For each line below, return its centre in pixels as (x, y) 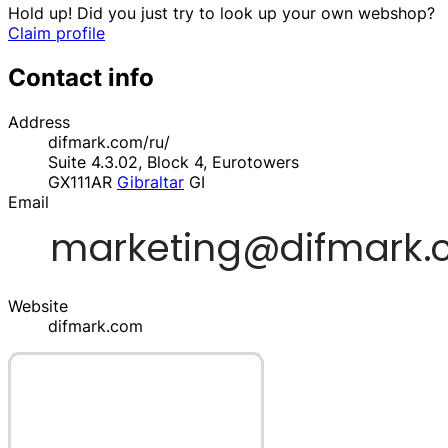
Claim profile (56, 33)
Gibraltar (150, 182)
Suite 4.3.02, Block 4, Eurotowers (173, 162)
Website (38, 306)
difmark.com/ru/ (109, 142)
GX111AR (82, 182)
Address (39, 122)
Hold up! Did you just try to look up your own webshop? (221, 13)
